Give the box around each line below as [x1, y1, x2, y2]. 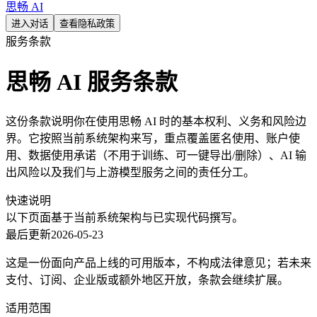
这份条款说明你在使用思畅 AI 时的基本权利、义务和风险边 [6, 115, 306, 127]
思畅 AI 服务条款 [6, 69, 178, 96]
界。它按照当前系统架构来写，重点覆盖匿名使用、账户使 [6, 132, 300, 144]
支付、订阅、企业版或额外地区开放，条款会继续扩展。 [6, 273, 289, 286]
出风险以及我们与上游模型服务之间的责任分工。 [6, 166, 255, 178]
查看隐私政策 [59, 18, 115, 29]
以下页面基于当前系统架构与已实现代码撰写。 [6, 211, 243, 224]
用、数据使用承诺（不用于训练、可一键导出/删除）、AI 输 [6, 149, 306, 161]
